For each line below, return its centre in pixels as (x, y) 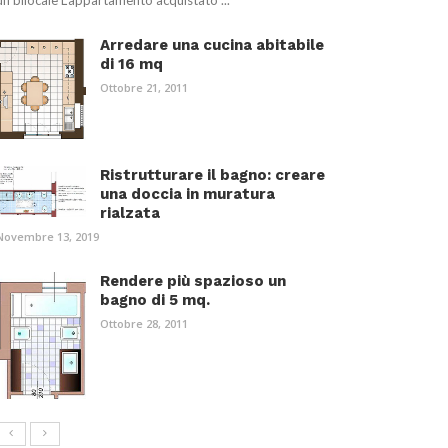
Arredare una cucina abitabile (212, 45)
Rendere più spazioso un (193, 281)
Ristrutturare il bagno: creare (212, 175)
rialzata (130, 213)
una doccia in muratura (187, 194)
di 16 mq (131, 64)
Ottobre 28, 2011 (144, 324)
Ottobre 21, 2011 (144, 88)
